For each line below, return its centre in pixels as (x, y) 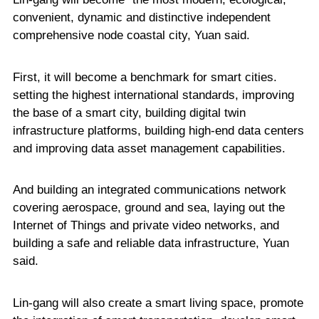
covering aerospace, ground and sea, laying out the (148, 208)
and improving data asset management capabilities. (149, 148)
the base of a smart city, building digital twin (129, 113)
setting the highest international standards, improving (153, 95)
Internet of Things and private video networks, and (146, 226)
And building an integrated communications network (149, 190)
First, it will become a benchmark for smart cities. (145, 77)
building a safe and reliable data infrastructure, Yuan (151, 244)
